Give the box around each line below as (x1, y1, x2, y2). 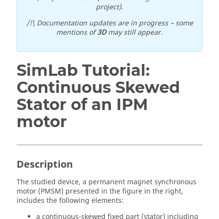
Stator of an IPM (17, 94, 148, 114)
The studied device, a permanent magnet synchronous (17, 176, 197, 187)
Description (17, 157, 73, 172)
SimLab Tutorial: (17, 60, 150, 80)
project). (96, 1, 123, 12)
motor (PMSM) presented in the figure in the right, (17, 186, 183, 197)
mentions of (56, 27, 97, 38)
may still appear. (106, 27, 163, 38)
